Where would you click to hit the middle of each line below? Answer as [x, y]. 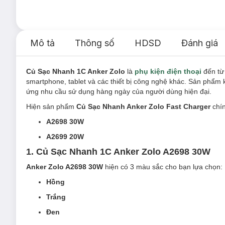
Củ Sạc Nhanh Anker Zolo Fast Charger [144, 106]
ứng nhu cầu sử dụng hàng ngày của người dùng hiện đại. [119, 91]
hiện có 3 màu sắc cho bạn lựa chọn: [163, 167]
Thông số [95, 43]
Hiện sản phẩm [51, 106]
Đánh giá [200, 43]
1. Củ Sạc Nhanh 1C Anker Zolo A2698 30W [118, 152]
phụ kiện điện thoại [168, 71]
